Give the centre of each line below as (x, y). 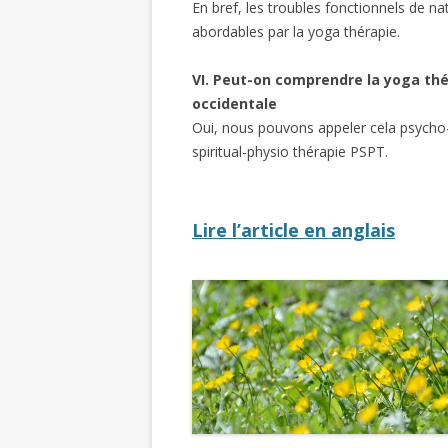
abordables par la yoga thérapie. (296, 31)
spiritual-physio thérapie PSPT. (290, 151)
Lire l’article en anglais (293, 230)
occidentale (234, 103)
